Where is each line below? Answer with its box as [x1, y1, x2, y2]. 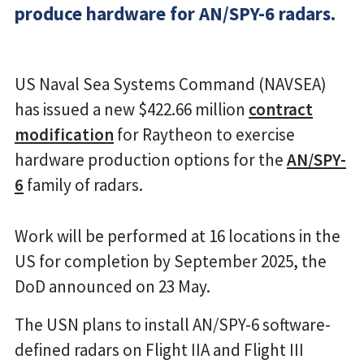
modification [15, 123, 114, 145]
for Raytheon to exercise [114, 123, 295, 145]
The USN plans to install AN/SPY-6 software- [15, 313, 331, 336]
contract [249, 97, 313, 120]
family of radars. [24, 173, 143, 196]
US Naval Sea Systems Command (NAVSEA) [15, 72, 327, 95]
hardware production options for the [15, 148, 287, 171]
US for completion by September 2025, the [15, 249, 327, 272]
